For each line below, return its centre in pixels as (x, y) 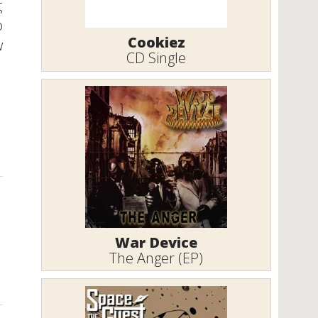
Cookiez (156, 43)
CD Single (156, 58)
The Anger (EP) (156, 258)
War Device (156, 242)
